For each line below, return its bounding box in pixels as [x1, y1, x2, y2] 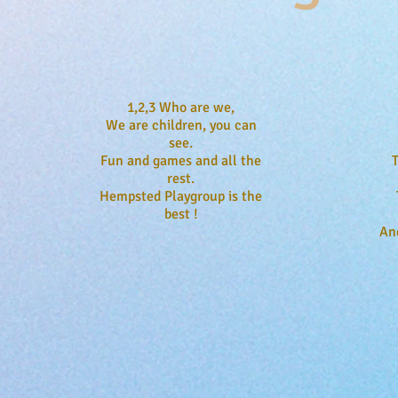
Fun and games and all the [100, 152, 261, 170]
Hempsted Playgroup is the [99, 187, 262, 205]
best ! [163, 205, 198, 223]
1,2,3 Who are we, [127, 99, 235, 116]
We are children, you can [105, 116, 257, 134]
